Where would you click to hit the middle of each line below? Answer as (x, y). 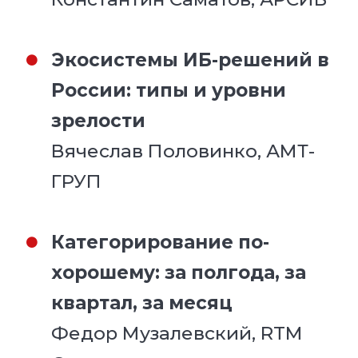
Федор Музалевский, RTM (177, 333)
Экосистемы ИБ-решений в (191, 60)
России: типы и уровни (169, 90)
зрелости (99, 120)
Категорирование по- (161, 242)
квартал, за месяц (142, 302)
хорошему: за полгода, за (179, 272)
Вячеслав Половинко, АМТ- (183, 151)
